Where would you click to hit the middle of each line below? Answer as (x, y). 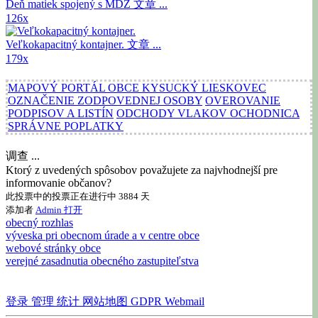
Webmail (183, 302)
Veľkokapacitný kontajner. (66, 45)
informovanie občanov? (59, 183)
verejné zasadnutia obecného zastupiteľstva (102, 261)
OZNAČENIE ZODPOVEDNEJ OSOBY (105, 101)
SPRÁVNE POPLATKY (66, 126)
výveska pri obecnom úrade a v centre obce (103, 236)
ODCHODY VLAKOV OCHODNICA (208, 114)
